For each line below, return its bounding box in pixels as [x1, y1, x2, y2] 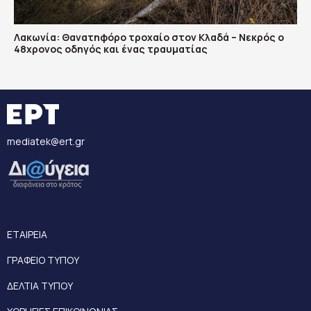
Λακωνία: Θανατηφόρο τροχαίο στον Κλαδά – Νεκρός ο [14, 31, 284, 44]
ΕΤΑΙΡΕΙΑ [7, 228, 47, 242]
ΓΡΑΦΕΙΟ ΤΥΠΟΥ [7, 253, 79, 267]
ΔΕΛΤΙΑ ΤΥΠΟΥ [7, 279, 73, 293]
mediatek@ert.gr [7, 135, 85, 149]
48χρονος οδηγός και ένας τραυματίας [14, 42, 208, 56]
